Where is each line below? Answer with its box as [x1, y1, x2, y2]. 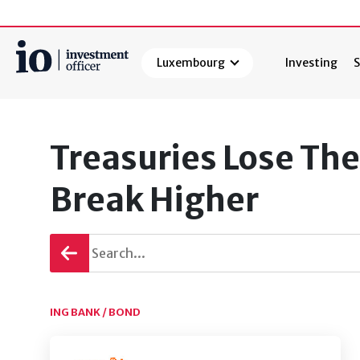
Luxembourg [157, 55, 226, 71]
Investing [285, 55, 338, 71]
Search [16, 94, 58, 111]
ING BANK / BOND [50, 305, 141, 319]
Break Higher [50, 180, 259, 221]
